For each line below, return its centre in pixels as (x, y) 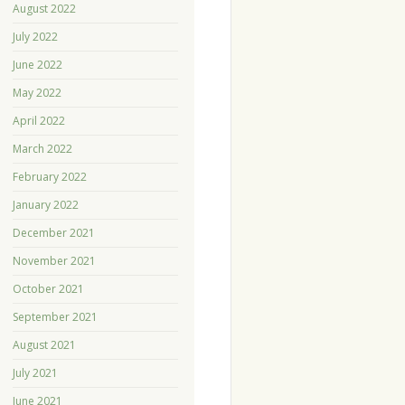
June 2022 (37, 65)
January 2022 (45, 205)
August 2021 (44, 345)
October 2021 (48, 289)
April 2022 (38, 121)
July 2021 (35, 373)
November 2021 (54, 261)
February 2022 (49, 177)
